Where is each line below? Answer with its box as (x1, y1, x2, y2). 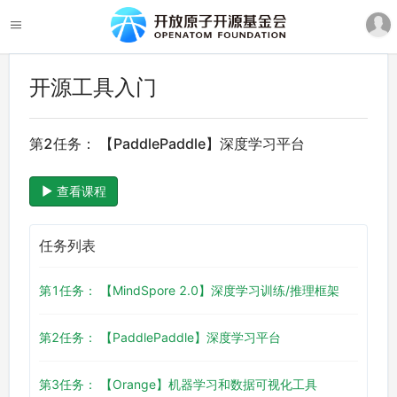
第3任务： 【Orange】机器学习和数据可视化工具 (39, 377, 317, 392)
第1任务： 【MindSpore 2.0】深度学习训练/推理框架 (39, 283, 339, 298)
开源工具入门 (29, 74, 157, 100)
